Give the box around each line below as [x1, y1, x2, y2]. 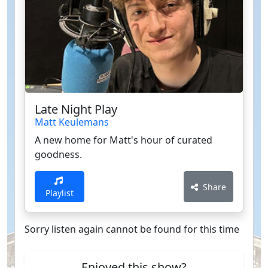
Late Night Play [35, 101, 117, 118]
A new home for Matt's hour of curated [35, 133, 212, 147]
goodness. [35, 148, 82, 162]
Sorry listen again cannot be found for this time [25, 223, 239, 236]
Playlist [45, 187, 74, 199]
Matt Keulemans [35, 115, 109, 129]
